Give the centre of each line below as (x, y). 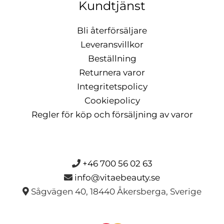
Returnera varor (112, 73)
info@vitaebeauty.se (117, 178)
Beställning (112, 59)
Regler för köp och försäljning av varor (112, 115)
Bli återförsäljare (112, 31)
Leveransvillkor (112, 45)
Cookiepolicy (112, 101)
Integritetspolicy (112, 87)
